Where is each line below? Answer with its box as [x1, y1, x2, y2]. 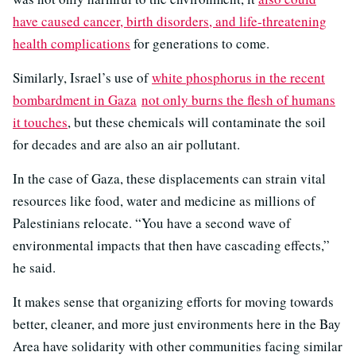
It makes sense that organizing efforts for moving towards [13, 292, 334, 311]
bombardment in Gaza [13, 91, 137, 110]
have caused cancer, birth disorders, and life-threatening [13, 12, 327, 31]
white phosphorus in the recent [152, 68, 325, 87]
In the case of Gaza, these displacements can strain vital [13, 169, 326, 188]
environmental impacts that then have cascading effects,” [13, 236, 330, 255]
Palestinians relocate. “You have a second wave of [13, 214, 291, 233]
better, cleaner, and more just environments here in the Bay [13, 315, 341, 334]
